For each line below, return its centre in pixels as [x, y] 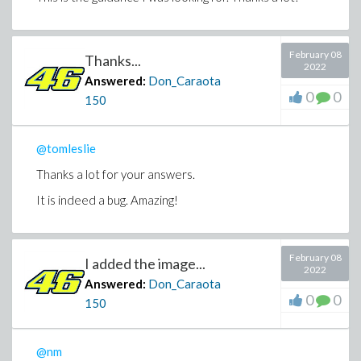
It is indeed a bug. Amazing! [107, 200]
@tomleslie [66, 148]
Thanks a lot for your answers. [116, 174]
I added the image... [145, 263]
